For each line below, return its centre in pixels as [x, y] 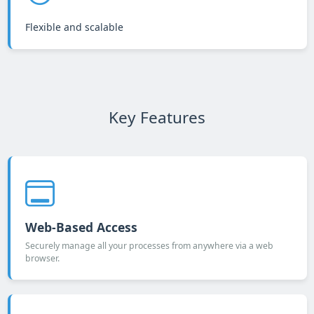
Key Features [157, 117]
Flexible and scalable [74, 27]
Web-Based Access [81, 227]
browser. [42, 258]
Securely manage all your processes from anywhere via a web [149, 245]
